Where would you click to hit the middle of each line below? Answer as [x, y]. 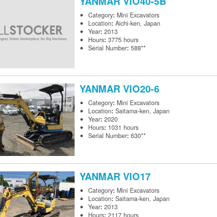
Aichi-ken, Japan [138, 23]
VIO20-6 [141, 89]
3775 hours [123, 40]
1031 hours [123, 128]
